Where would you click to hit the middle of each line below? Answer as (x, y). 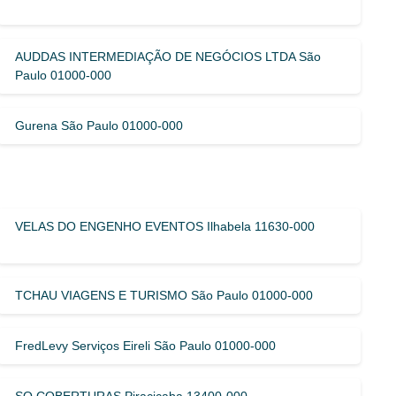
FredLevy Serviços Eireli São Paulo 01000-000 (146, 345)
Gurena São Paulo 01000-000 (99, 125)
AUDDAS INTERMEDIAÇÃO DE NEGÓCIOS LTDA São (168, 56)
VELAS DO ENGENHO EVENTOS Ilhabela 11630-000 (165, 226)
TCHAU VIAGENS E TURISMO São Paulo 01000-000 (164, 295)
